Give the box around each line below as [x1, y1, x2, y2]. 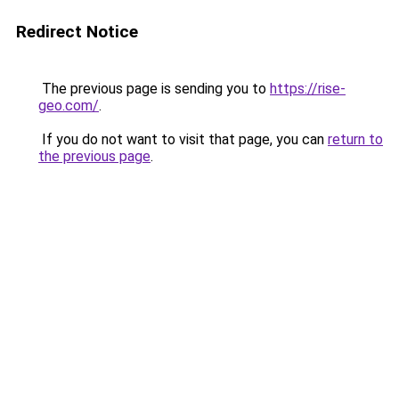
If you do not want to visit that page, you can [38, 131, 328, 148]
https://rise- [270, 80, 346, 97]
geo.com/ [38, 97, 99, 114]
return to [328, 131, 383, 148]
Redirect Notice [16, 21, 138, 42]
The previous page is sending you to [38, 80, 270, 97]
